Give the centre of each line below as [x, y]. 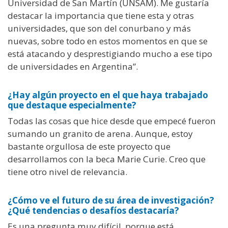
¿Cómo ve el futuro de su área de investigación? [111, 201]
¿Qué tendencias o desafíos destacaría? [93, 211]
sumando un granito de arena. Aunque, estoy [100, 134]
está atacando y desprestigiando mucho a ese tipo [110, 53]
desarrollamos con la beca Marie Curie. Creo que [107, 159]
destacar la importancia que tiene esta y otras [101, 15]
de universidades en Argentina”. [73, 66]
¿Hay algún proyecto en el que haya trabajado [108, 95]
